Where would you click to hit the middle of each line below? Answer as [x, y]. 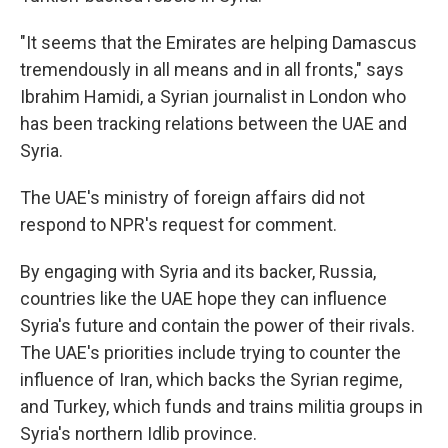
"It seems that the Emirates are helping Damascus [218, 42]
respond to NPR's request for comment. [178, 224]
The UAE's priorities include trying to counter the [210, 352]
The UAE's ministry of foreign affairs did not [192, 197]
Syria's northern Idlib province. [138, 433]
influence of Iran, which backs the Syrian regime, [211, 379]
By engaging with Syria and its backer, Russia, [198, 271]
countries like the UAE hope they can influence [203, 298]
